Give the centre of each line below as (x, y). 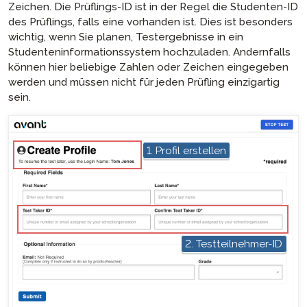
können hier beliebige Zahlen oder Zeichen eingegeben (148, 67)
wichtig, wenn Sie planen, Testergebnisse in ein (126, 37)
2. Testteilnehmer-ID (234, 244)
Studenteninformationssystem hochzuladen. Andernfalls (149, 52)
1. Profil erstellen (186, 150)
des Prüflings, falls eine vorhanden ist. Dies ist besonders (150, 22)
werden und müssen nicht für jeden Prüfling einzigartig (144, 82)
